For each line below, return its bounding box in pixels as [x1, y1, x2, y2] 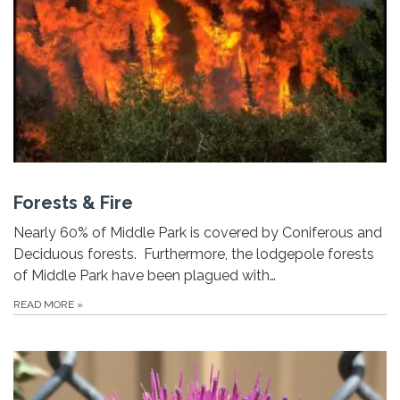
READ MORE [13, 298, 77, 312]
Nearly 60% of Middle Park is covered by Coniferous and [13, 224, 382, 242]
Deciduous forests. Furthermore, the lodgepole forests [13, 246, 374, 263]
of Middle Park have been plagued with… [13, 267, 276, 285]
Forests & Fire [13, 192, 133, 214]
